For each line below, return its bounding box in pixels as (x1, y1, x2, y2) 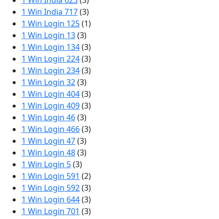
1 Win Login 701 (22, 206, 80, 217)
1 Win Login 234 (22, 65, 80, 76)
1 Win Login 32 (22, 77, 75, 88)
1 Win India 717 (22, 6, 78, 17)
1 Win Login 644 (22, 194, 80, 205)
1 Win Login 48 (22, 147, 75, 158)
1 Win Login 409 (22, 100, 80, 111)
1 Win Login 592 (22, 182, 80, 193)
